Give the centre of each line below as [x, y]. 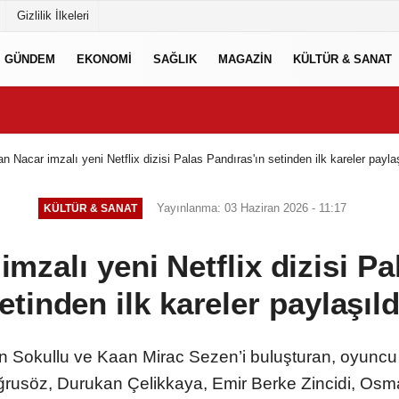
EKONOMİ [104, 59]
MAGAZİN [245, 59]
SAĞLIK [175, 59]
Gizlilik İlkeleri [53, 16]
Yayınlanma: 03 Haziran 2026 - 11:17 [251, 208]
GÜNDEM [30, 59]
